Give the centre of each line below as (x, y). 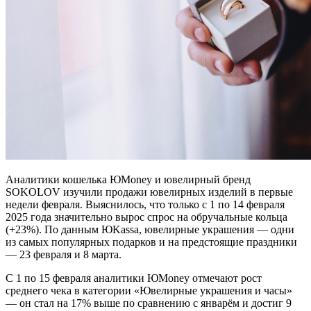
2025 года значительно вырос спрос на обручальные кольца (146, 217)
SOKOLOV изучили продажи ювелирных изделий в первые (149, 192)
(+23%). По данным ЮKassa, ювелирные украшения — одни (150, 229)
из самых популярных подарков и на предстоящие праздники (151, 242)
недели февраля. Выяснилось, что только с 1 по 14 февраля (145, 204)
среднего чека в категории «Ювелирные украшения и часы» (149, 290)
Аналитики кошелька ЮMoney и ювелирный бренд (128, 179)
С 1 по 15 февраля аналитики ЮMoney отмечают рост (134, 278)
